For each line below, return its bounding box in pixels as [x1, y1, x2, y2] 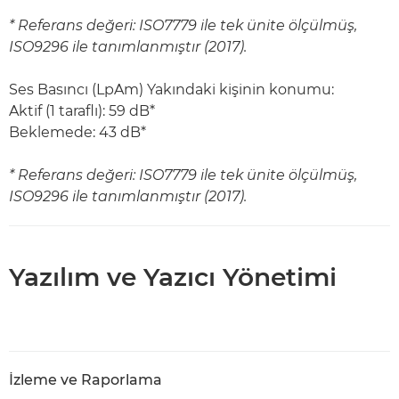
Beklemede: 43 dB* [9, 124, 146, 141]
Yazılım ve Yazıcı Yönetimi [9, 262, 337, 292]
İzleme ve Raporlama [9, 371, 162, 388]
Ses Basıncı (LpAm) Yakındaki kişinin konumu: [9, 81, 334, 98]
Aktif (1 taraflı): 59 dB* [9, 102, 155, 119]
